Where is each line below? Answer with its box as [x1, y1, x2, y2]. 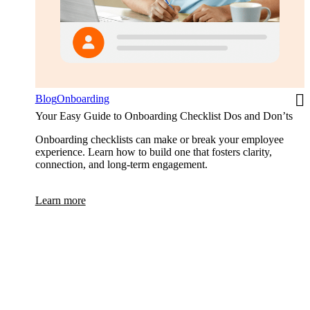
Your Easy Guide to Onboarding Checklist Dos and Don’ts [35, 110, 293, 122]
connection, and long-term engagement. [35, 158, 208, 171]
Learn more [35, 194, 86, 207]
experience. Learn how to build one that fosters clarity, [35, 146, 272, 158]
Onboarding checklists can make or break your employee [35, 134, 284, 146]
